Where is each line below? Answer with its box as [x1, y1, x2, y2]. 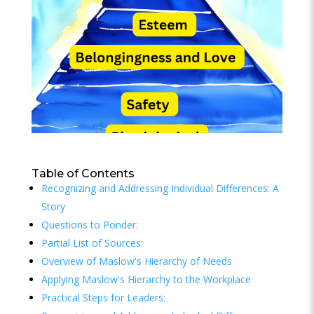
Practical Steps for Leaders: [41, 291, 165, 304]
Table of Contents [31, 167, 135, 180]
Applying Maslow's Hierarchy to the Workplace [41, 273, 251, 286]
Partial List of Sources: [41, 236, 143, 250]
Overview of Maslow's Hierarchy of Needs [41, 254, 232, 268]
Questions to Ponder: [41, 218, 138, 231]
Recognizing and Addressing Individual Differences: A [41, 182, 279, 195]
